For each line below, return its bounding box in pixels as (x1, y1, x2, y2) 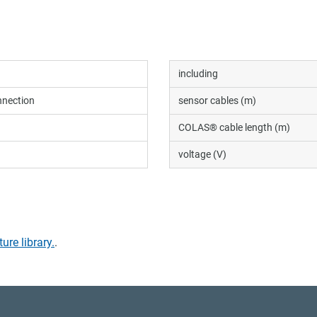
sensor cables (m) (178, 94, 256, 106)
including (178, 67, 218, 79)
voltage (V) (178, 148, 226, 160)
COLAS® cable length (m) (178, 121, 290, 133)
